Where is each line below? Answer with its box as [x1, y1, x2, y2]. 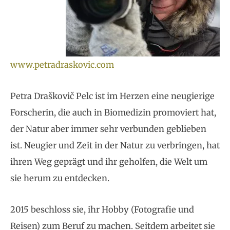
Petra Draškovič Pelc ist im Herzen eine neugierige [10, 90, 215, 101]
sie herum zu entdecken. [10, 172, 109, 183]
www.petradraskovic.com [10, 60, 114, 70]
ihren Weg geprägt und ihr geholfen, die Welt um [10, 156, 207, 167]
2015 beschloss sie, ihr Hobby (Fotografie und [10, 204, 194, 215]
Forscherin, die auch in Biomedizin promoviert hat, [10, 107, 216, 118]
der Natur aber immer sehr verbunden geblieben [10, 123, 206, 134]
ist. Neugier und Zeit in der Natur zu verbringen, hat [10, 140, 220, 150]
